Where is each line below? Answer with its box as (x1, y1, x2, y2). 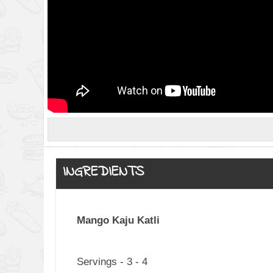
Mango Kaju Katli (76, 214, 160, 226)
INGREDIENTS (62, 162, 144, 182)
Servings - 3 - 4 (76, 256, 147, 268)
